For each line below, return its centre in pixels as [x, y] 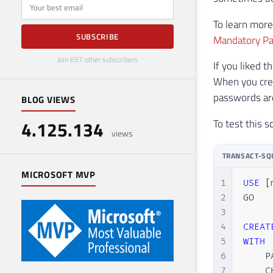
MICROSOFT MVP [58, 175]
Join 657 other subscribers [97, 60]
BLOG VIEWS [48, 100]
